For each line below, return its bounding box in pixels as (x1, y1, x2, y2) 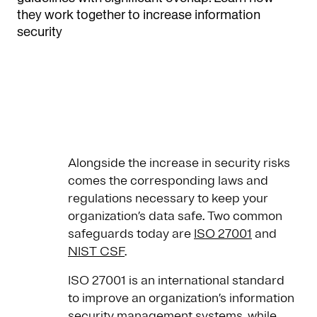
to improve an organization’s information (68, 290, 294, 306)
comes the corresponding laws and (68, 173, 268, 189)
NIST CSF (68, 243, 125, 260)
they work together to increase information (17, 6, 260, 24)
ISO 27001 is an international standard (68, 272, 284, 289)
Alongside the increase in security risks (68, 155, 290, 171)
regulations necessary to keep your (68, 190, 268, 207)
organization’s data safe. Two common (68, 208, 282, 224)
